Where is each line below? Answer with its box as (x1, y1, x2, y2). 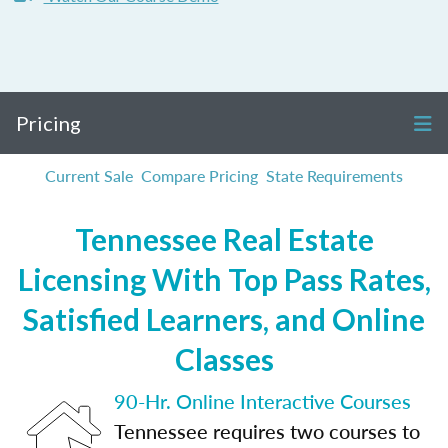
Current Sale (45, 164, 133, 187)
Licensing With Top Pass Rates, (17, 261, 431, 297)
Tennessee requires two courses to (114, 417, 420, 445)
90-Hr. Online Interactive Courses (114, 387, 411, 415)
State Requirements (266, 164, 403, 187)
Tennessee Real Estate (74, 221, 374, 257)
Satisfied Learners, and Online (23, 301, 425, 337)
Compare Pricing (141, 164, 258, 187)
